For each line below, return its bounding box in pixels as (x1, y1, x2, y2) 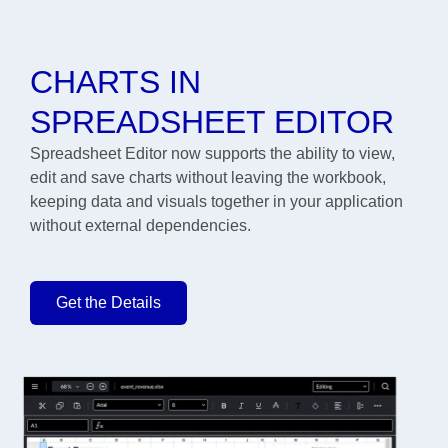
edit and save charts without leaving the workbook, (30, 169, 386, 187)
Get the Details (56, 294, 161, 312)
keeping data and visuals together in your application (30, 193, 403, 211)
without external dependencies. (30, 217, 251, 235)
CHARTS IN (30, 64, 201, 101)
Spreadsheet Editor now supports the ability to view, (30, 145, 395, 163)
